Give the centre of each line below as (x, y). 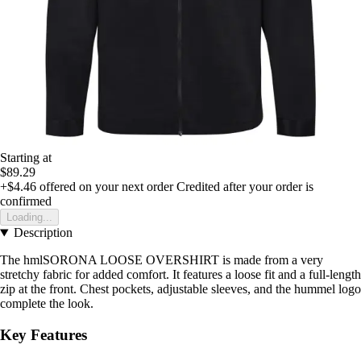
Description (43, 233)
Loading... (29, 218)
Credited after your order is (245, 187)
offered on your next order (105, 187)
